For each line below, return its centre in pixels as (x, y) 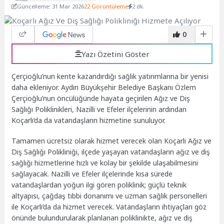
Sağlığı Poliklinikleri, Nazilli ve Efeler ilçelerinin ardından (99, 109)
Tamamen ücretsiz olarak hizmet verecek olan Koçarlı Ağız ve (112, 141)
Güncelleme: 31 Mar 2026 (51, 6)
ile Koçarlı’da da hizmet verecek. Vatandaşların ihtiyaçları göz (109, 207)
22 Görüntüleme (106, 6)
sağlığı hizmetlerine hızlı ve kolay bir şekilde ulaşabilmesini (105, 163)
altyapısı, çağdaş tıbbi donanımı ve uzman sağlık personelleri (109, 196)
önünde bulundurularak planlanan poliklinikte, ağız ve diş (102, 218)
